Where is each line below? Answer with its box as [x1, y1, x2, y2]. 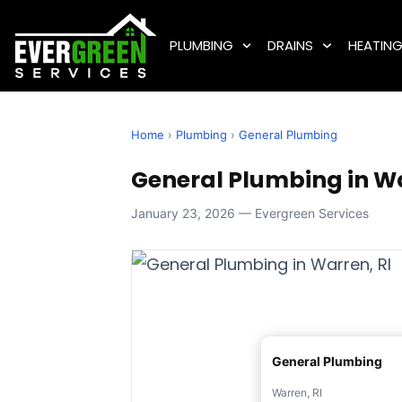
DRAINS [267, 36, 314, 55]
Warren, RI [272, 386, 322, 400]
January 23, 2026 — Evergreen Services [131, 205, 369, 222]
